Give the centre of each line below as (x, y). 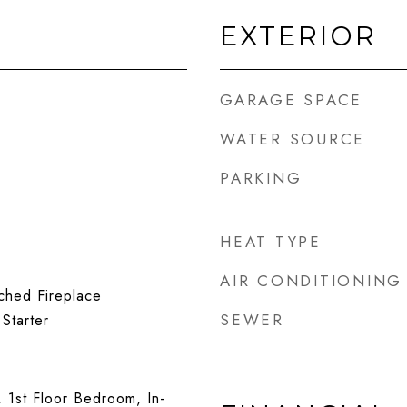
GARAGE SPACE (291, 100)
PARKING (261, 178)
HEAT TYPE (271, 242)
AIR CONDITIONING (311, 281)
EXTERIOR (298, 36)
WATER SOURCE (293, 139)
